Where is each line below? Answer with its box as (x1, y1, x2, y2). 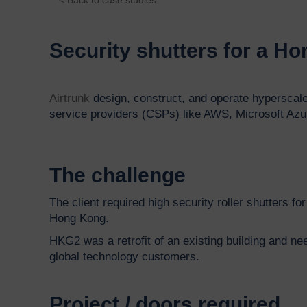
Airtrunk (49, 91, 90, 105)
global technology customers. (49, 249, 203, 263)
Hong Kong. (49, 211, 112, 225)
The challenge (49, 163, 186, 186)
